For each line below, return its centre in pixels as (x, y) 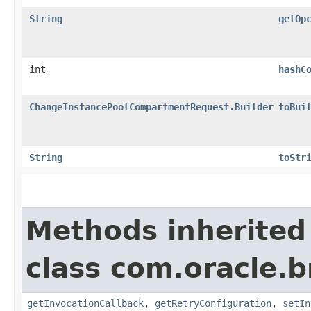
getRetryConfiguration (213, 303)
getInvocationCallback (85, 303)
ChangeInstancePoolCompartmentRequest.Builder (151, 107)
